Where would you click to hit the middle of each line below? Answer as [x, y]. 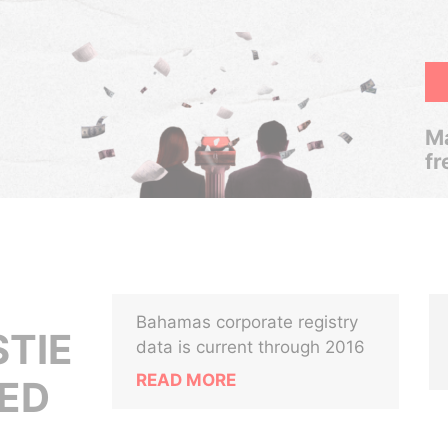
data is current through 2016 [251, 347]
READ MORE [186, 380]
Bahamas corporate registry [247, 322]
